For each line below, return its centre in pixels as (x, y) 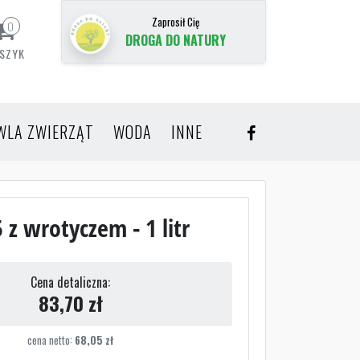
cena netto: (51, 340)
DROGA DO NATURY (176, 40)
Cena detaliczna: (71, 282)
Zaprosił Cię (176, 22)
